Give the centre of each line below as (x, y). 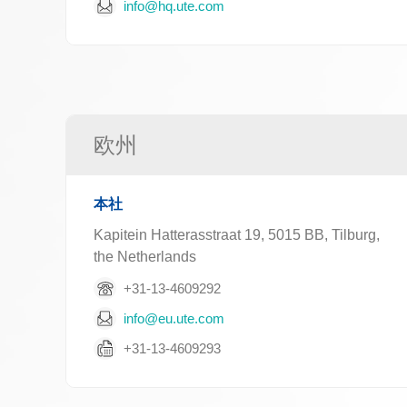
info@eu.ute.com (174, 318)
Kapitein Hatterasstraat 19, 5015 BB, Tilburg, (237, 235)
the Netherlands (145, 257)
